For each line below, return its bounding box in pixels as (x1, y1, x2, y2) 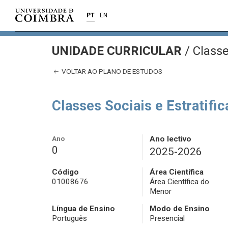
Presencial (149, 214, 185, 223)
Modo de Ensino (149, 204, 210, 214)
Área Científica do (149, 177, 209, 187)
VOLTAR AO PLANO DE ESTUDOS (60, 67, 162, 75)
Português (52, 214, 87, 223)
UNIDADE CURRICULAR (52, 44, 185, 58)
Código (52, 167, 79, 177)
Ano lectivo (149, 134, 191, 144)
